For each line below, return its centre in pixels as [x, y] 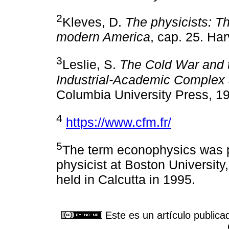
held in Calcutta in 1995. [126, 180]
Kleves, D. [94, 22]
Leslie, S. [91, 65]
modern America [103, 37]
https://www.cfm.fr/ [119, 122]
